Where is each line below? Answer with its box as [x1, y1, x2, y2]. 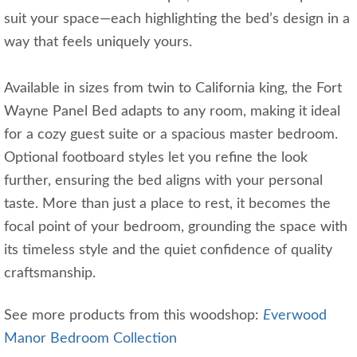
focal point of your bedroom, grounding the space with [4, 219, 347, 234]
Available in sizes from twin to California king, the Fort [4, 80, 342, 96]
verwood [271, 308, 327, 323]
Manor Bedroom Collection [4, 331, 177, 346]
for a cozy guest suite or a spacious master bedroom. [4, 127, 338, 142]
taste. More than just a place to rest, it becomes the [4, 196, 331, 211]
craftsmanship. [4, 265, 96, 280]
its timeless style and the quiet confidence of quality [4, 242, 332, 257]
